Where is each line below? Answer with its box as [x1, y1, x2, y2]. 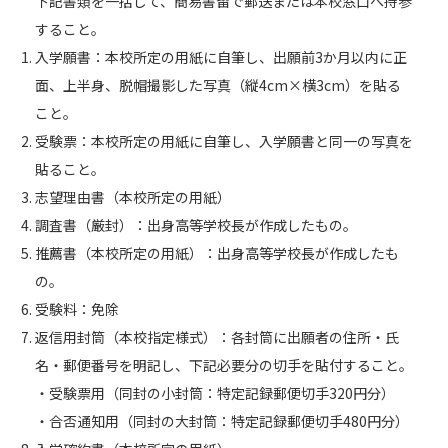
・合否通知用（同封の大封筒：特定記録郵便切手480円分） [35, 411, 409, 431]
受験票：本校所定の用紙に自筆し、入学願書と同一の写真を [35, 131, 413, 151]
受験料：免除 [35, 299, 119, 319]
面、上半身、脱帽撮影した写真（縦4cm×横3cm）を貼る [35, 75, 401, 95]
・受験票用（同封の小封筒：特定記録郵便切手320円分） [35, 383, 395, 403]
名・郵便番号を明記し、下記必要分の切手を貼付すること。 [35, 355, 413, 375]
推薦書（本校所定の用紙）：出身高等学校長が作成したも [35, 243, 399, 263]
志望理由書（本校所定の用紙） [35, 187, 231, 207]
